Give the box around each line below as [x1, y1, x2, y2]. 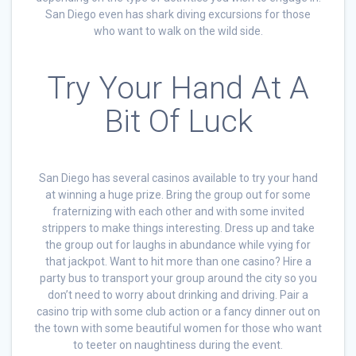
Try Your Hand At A [47, 69, 309, 106]
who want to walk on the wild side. [93, 24, 263, 37]
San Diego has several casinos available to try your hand [38, 171, 318, 184]
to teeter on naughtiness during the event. [73, 338, 283, 351]
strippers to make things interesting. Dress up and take [41, 221, 315, 234]
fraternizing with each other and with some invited [52, 204, 304, 218]
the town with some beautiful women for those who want [34, 321, 322, 335]
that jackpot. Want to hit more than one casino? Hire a [44, 254, 311, 268]
